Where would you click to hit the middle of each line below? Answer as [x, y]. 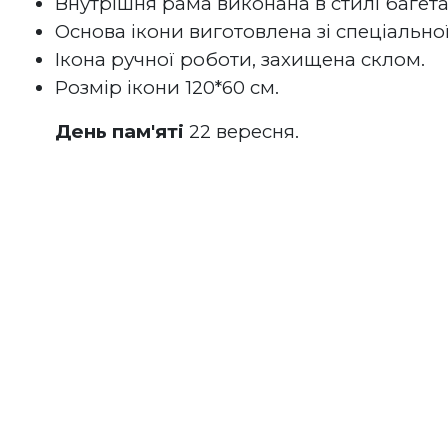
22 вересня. [241, 131]
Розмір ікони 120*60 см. [167, 87]
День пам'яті [119, 131]
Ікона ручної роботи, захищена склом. [240, 59]
